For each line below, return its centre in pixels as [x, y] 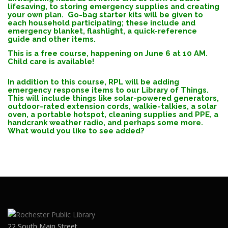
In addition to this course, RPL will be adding [93, 82]
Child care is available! [51, 62]
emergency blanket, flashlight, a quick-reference [102, 31]
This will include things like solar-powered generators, [113, 98]
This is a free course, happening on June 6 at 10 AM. [109, 53]
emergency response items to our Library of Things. [109, 90]
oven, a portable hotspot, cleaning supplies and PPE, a [113, 115]
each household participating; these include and [102, 23]
